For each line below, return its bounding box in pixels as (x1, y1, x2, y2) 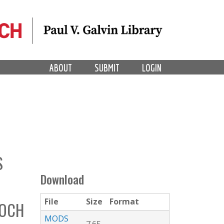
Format (109, 196, 139, 207)
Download (40, 170, 84, 188)
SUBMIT (94, 61, 120, 73)
